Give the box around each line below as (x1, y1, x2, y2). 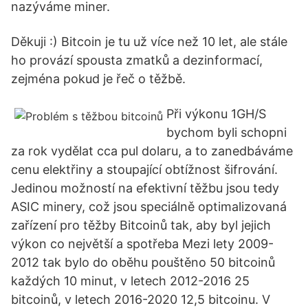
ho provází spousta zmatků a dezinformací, (11, 53, 263, 67)
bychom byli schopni (166, 125, 287, 140)
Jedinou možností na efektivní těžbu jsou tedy (11, 181, 279, 195)
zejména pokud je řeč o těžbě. (11, 71, 186, 86)
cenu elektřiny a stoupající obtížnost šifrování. (11, 162, 278, 177)
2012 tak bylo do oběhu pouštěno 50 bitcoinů (11, 255, 275, 269)
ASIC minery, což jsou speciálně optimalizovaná (11, 199, 287, 214)
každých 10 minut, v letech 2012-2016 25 (11, 274, 250, 288)
